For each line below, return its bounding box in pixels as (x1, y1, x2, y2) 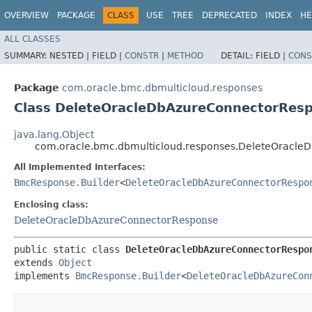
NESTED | (49, 50, 92, 61)
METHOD (167, 50, 203, 61)
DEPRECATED (202, 10, 257, 20)
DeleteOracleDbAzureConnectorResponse (14, 214, 218, 226)
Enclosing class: (14, 199, 88, 210)
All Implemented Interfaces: (14, 162, 146, 172)
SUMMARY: (4, 50, 49, 61)
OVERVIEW (4, 10, 49, 20)
